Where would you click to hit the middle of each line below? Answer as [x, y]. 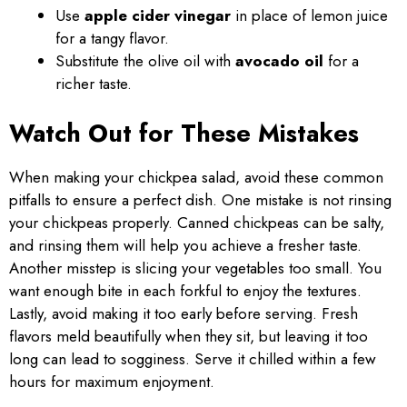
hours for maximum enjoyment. [112, 381]
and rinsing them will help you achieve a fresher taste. [185, 245]
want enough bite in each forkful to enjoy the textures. [185, 290]
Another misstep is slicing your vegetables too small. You [195, 268]
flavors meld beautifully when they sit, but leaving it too [189, 336]
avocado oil [279, 61]
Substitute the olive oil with [145, 61]
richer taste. [94, 84]
